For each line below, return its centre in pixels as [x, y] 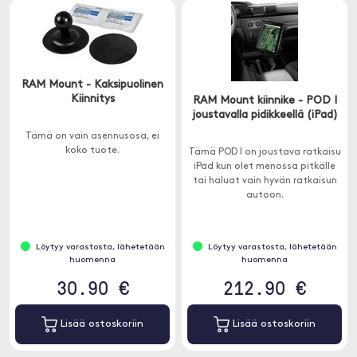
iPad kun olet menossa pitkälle [265, 167]
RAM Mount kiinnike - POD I [265, 101]
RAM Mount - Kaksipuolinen [92, 85]
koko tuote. [92, 151]
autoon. [265, 195]
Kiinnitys [92, 99]
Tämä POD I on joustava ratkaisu [265, 152]
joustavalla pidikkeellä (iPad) [265, 115]
